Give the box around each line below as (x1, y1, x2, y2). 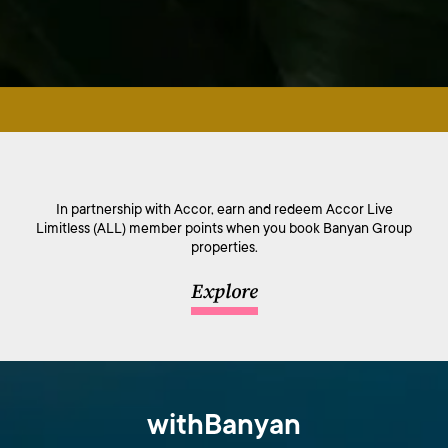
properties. (190, 238, 258, 255)
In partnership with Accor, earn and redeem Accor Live (55, 200, 393, 217)
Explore (190, 280, 258, 306)
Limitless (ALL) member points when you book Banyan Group (36, 219, 412, 236)
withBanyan (147, 409, 301, 442)
